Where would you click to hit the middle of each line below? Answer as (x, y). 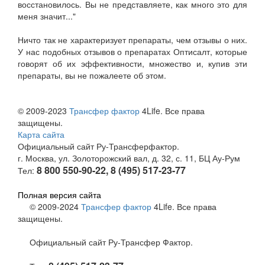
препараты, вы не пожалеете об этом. (92, 75)
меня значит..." (47, 16)
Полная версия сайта (59, 195)
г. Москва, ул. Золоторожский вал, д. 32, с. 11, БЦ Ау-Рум (129, 158)
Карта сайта (41, 134)
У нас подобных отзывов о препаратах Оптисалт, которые (132, 51)
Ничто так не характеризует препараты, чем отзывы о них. (132, 40)
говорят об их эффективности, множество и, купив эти (132, 63)
